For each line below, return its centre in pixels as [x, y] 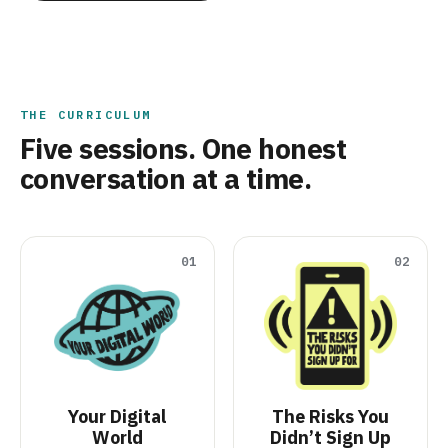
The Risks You [330, 416]
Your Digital [117, 416]
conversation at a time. [165, 179]
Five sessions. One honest [182, 149]
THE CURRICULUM [85, 115]
